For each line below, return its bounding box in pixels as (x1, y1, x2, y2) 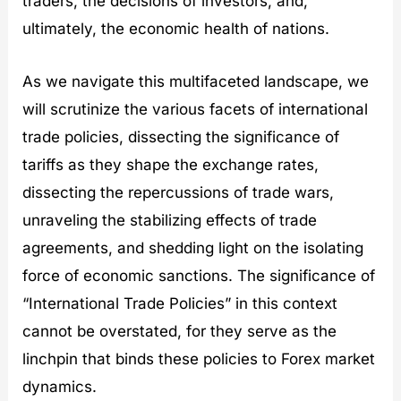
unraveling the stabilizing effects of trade (22, 210, 318, 229)
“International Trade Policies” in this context (22, 294, 338, 312)
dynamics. (22, 377, 98, 396)
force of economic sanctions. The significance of (22, 266, 376, 285)
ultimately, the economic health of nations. (22, 20, 330, 38)
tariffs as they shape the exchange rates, (22, 155, 320, 174)
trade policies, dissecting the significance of (22, 127, 340, 146)
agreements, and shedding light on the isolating (22, 238, 364, 257)
